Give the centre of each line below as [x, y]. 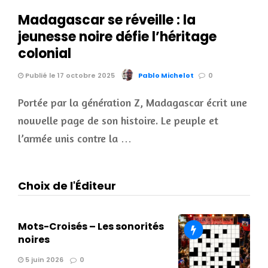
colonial [45, 53]
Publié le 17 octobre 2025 [69, 75]
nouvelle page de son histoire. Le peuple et [118, 120]
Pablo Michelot [166, 75]
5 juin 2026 [43, 260]
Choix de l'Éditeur [67, 186]
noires [34, 240]
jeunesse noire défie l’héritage [117, 36]
